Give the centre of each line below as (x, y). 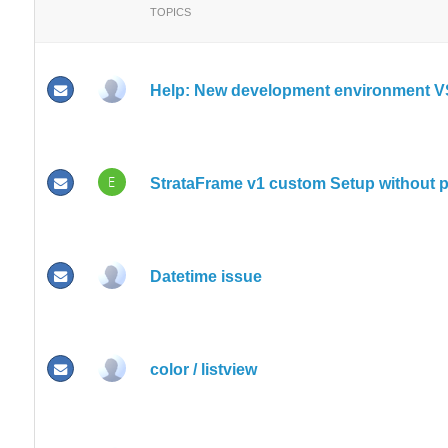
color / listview (203, 369)
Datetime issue (205, 276)
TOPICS (170, 12)
